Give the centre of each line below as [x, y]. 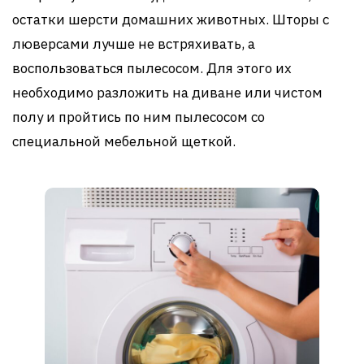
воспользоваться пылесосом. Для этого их [152, 68]
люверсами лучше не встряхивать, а [134, 43]
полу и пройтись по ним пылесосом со [139, 117]
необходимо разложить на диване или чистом [167, 92]
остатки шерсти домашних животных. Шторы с [171, 19]
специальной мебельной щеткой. [124, 141]
